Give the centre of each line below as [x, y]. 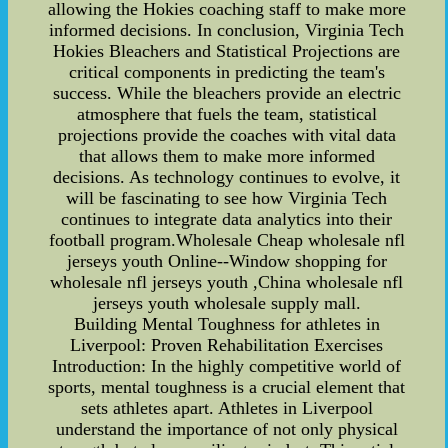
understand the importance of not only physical [226, 428]
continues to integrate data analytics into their [227, 218]
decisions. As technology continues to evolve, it [227, 176]
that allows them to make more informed [226, 155]
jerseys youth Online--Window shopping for [226, 260]
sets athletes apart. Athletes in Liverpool [226, 407]
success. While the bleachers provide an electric [226, 92]
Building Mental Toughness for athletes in [226, 323]
